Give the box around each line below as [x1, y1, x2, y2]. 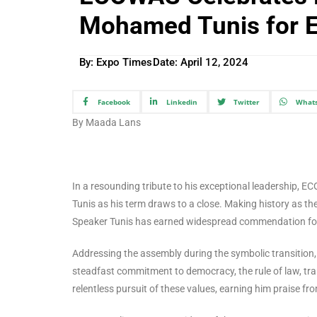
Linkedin [166, 96, 197, 107]
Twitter [233, 96, 260, 107]
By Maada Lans [72, 116, 141, 128]
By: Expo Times [79, 56, 153, 69]
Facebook [97, 96, 130, 107]
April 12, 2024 [180, 56, 249, 69]
